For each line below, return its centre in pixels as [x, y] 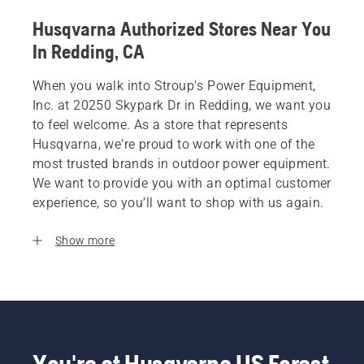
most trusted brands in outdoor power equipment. [182, 164]
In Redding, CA [89, 52]
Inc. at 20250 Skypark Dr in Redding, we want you [182, 106]
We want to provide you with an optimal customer [182, 184]
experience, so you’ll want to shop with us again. [178, 203]
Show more [85, 241]
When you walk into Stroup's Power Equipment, [174, 86]
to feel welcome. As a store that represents [160, 125]
